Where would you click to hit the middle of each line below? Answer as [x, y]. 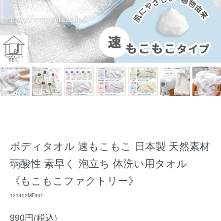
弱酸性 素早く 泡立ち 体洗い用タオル [99, 163]
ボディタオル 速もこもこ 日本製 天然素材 [110, 146]
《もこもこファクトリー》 [74, 180]
